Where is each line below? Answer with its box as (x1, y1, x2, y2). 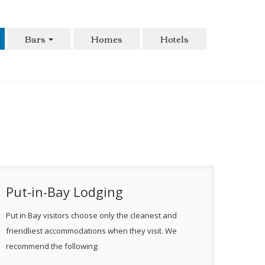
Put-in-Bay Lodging (6, 183, 123, 201)
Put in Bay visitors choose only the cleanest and (6, 210, 177, 221)
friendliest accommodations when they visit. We (6, 225, 177, 236)
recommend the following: (6, 241, 99, 251)
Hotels (160, 30, 189, 47)
